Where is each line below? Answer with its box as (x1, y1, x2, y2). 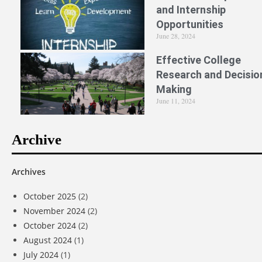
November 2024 (23, 205, 85, 216)
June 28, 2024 (156, 30, 196, 40)
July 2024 (23, 249, 58, 260)
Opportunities (156, 18, 224, 30)
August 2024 (23, 234, 72, 246)
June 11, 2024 (156, 95, 196, 105)
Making (156, 82, 192, 95)
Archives (12, 166, 46, 177)
